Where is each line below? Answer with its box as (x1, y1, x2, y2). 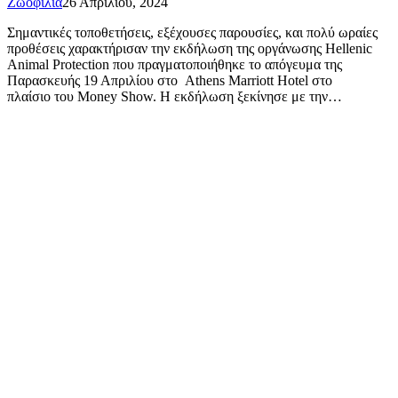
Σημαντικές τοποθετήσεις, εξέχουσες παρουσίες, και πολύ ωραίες (7, 24, 378, 40)
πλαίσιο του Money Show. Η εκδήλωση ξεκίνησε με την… (7, 88, 342, 104)
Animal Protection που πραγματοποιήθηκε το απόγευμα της (7, 56, 342, 72)
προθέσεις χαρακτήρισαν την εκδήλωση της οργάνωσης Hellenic (7, 40, 372, 56)
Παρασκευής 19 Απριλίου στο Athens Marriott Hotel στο (7, 72, 332, 88)
